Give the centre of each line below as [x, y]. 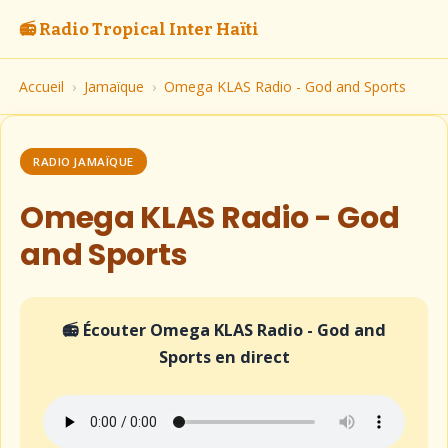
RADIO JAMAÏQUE [83, 162]
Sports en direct [224, 356]
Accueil [42, 87]
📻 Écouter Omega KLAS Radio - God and [224, 329]
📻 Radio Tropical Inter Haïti [139, 29]
